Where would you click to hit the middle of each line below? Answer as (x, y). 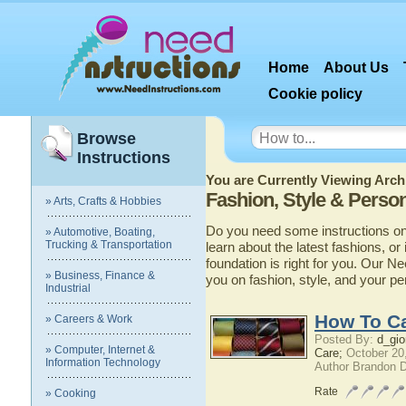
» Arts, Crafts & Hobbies (103, 201)
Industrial (68, 288)
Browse (106, 139)
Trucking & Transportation (109, 245)
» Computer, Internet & (100, 350)
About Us (357, 68)
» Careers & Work (89, 319)
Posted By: (346, 339)
